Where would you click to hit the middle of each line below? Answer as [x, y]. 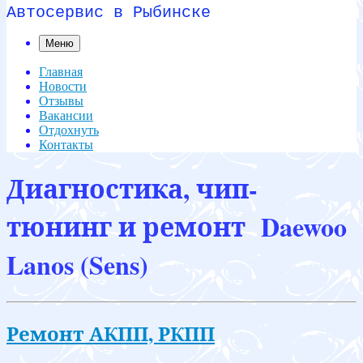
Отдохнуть [69, 130]
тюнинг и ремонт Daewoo [177, 227]
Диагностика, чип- [132, 189]
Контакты [66, 145]
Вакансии [66, 115]
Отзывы [61, 101]
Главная [61, 72]
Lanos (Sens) [77, 265]
